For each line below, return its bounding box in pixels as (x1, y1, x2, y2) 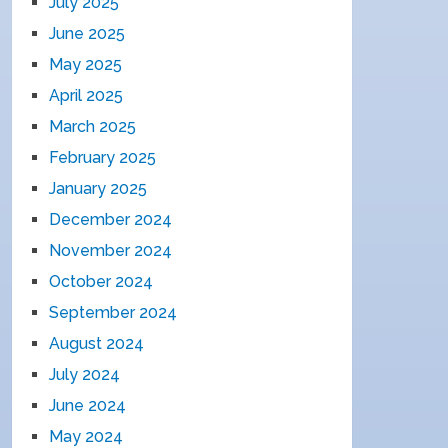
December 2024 (49, 210, 173, 229)
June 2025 (49, 24, 126, 43)
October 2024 (49, 272, 154, 291)
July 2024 (49, 365, 121, 384)
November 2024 (49, 241, 173, 260)
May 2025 (49, 55, 123, 74)
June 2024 (49, 396, 127, 415)
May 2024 (49, 427, 124, 446)
